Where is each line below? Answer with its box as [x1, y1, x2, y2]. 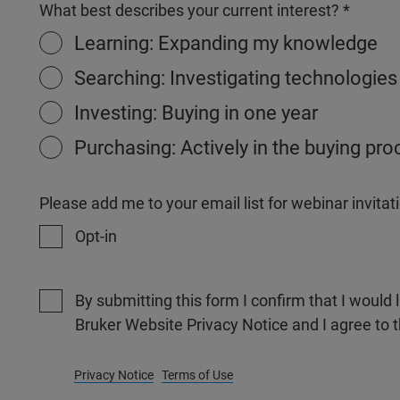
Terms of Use [162, 368, 233, 383]
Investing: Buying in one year [74, 102, 318, 124]
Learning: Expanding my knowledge [74, 32, 378, 54]
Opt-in [75, 227, 117, 246]
